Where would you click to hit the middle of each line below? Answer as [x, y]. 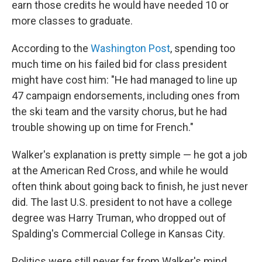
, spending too [203, 48]
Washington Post [130, 48]
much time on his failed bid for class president [119, 64]
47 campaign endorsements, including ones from [126, 96]
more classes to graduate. [72, 21]
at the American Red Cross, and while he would [120, 170]
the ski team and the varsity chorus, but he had [119, 111]
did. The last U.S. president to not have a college [122, 202]
